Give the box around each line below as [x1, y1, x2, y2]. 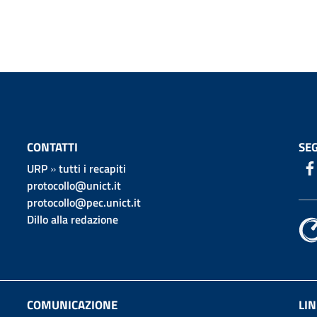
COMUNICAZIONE [26, 296, 117, 315]
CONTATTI [26, 137, 78, 156]
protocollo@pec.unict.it [26, 193, 141, 211]
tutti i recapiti [58, 159, 126, 177]
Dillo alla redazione [26, 210, 118, 228]
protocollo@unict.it [26, 176, 121, 194]
